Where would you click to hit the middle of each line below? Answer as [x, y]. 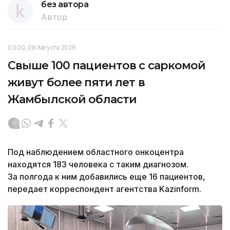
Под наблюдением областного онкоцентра [96, 152]
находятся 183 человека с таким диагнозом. [98, 164]
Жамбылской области [72, 99]
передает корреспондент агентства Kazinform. [104, 189]
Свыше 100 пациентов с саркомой [107, 65]
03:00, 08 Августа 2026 [42, 47]
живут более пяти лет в [76, 82]
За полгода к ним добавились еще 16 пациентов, [107, 176]
